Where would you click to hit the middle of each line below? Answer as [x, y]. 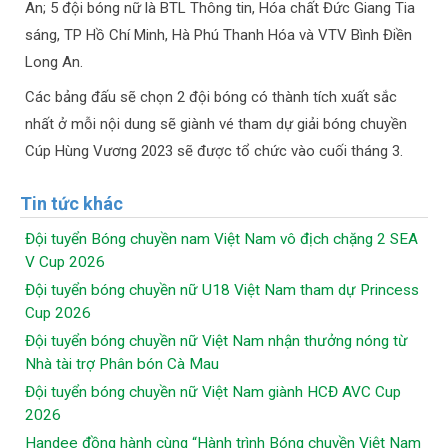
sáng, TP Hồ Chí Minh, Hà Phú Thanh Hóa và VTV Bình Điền [218, 35]
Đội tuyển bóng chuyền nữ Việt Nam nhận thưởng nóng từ [216, 341]
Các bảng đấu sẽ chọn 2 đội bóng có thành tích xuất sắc [211, 97]
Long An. [54, 62]
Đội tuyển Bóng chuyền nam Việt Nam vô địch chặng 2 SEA [221, 239]
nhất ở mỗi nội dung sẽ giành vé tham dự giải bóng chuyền [216, 124]
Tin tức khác [71, 204]
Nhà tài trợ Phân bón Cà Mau [122, 364]
